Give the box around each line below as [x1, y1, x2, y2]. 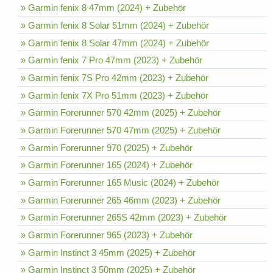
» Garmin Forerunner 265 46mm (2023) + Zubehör [20, 194, 221, 205]
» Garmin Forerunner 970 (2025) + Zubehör [20, 142, 193, 153]
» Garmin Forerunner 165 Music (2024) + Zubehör [20, 177, 219, 188]
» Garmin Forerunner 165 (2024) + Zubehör [20, 160, 193, 171]
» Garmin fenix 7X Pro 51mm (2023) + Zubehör [20, 90, 208, 101]
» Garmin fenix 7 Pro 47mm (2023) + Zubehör [20, 55, 202, 66]
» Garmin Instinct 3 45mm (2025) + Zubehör [20, 247, 196, 258]
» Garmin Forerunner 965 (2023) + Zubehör [20, 229, 193, 240]
